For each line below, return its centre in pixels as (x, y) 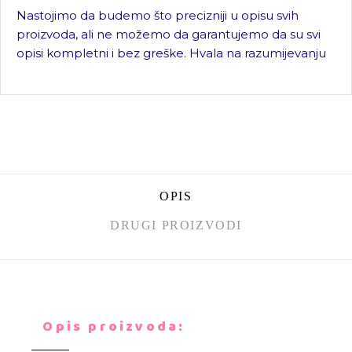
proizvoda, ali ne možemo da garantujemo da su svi (169, 34)
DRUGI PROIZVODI (176, 225)
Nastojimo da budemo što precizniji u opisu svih (158, 15)
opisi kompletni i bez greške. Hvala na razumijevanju (171, 53)
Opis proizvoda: (108, 327)
